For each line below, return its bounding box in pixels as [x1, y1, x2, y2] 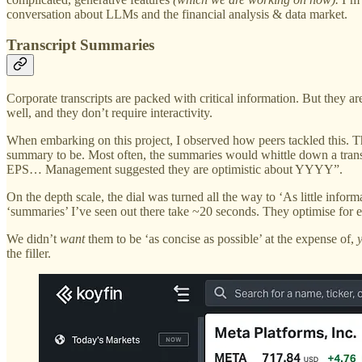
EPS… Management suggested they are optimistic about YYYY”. [6, 162, 343, 176]
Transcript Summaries [6, 36, 154, 54]
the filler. [6, 246, 51, 260]
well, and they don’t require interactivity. [6, 105, 213, 120]
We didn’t [6, 231, 60, 246]
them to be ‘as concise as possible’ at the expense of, [85, 231, 357, 246]
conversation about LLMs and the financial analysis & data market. [6, 6, 347, 21]
